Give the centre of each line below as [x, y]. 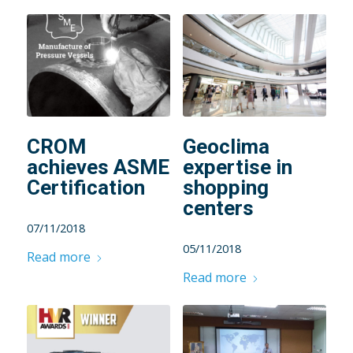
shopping [225, 188]
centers [218, 208]
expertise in [237, 167]
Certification [85, 188]
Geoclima [226, 147]
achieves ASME [98, 167]
